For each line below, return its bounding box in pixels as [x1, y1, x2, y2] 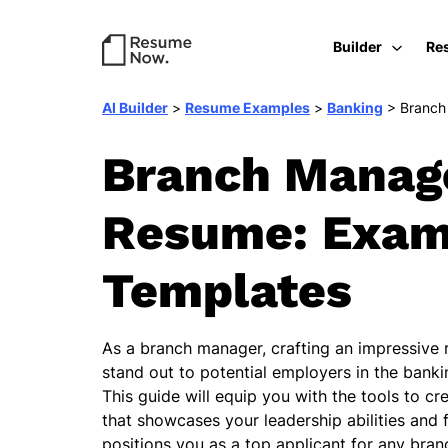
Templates [102, 262, 352, 319]
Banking [327, 99, 383, 116]
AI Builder [102, 99, 168, 116]
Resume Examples [185, 99, 310, 116]
